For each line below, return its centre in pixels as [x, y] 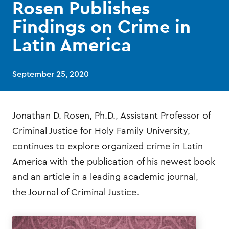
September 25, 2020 [51, 74]
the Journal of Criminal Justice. [76, 192]
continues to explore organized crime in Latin [108, 146]
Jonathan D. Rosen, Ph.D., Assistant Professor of [111, 115]
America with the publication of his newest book [114, 161]
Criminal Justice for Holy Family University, [101, 131]
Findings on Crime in [101, 26]
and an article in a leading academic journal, [105, 177]
